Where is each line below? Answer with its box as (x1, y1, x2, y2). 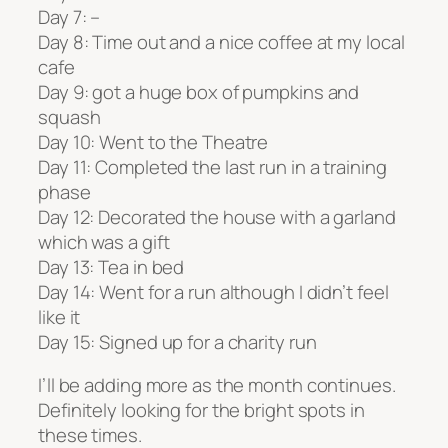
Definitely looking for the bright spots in (38, 397, 365, 424)
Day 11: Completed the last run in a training (38, 153, 387, 180)
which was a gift (38, 228, 170, 255)
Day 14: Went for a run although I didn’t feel (38, 278, 389, 305)
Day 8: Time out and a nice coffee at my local (38, 28, 405, 55)
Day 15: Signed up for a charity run (38, 328, 317, 355)
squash (38, 103, 101, 130)
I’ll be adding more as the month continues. (38, 372, 396, 399)
